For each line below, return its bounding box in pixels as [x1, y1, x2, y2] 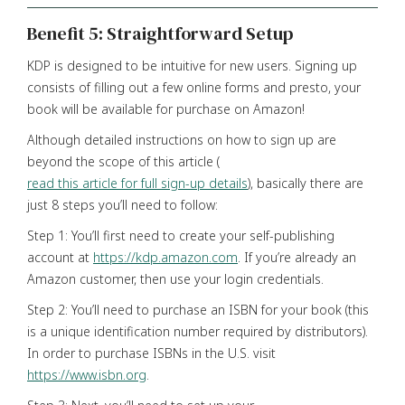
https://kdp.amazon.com [93, 248, 238, 266]
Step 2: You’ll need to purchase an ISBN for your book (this [27, 300, 369, 318]
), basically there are [248, 174, 363, 192]
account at [27, 248, 93, 266]
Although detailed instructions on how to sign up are [27, 130, 336, 148]
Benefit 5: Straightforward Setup [27, 20, 293, 46]
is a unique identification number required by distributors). [27, 322, 368, 340]
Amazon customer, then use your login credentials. [27, 269, 324, 287]
